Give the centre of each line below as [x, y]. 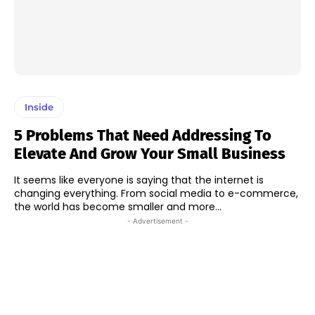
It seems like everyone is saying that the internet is [139, 180]
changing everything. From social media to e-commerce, [156, 193]
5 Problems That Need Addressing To [143, 135]
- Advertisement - [157, 220]
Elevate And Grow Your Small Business [150, 153]
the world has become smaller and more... [118, 206]
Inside [39, 107]
